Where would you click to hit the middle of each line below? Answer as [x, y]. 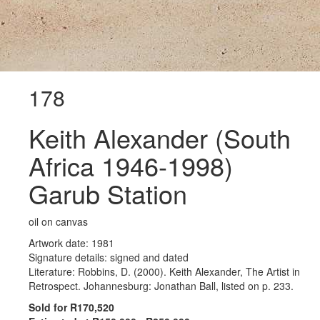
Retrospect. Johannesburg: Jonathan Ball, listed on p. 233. [161, 286]
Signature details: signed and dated [109, 257]
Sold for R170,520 [71, 307]
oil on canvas [58, 221]
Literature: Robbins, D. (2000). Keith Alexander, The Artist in [164, 271]
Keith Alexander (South [160, 137]
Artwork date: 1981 [71, 243]
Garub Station [108, 193]
